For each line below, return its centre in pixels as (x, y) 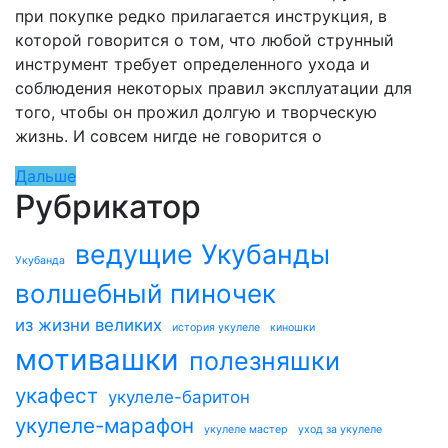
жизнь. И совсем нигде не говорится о (168, 136)
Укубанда (40, 260)
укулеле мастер (246, 429)
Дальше (45, 176)
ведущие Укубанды (202, 254)
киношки (292, 327)
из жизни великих (88, 325)
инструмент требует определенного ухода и (192, 64)
